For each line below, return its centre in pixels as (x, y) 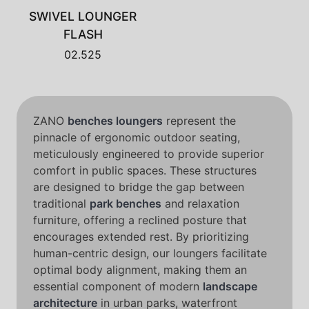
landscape (230, 286)
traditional (61, 203)
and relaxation (200, 203)
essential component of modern (118, 286)
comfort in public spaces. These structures (145, 170)
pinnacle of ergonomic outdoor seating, (137, 137)
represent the (199, 121)
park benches (126, 203)
